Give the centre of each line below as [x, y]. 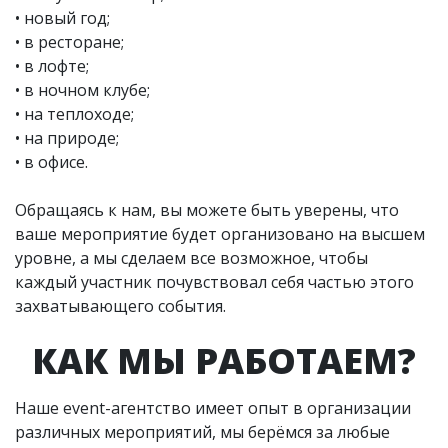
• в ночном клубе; [82, 89]
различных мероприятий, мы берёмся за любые [202, 431]
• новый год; [62, 17]
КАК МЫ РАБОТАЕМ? [224, 360]
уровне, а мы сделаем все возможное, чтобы [191, 257]
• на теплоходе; [74, 113]
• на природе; [67, 137]
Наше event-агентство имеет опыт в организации [213, 407]
